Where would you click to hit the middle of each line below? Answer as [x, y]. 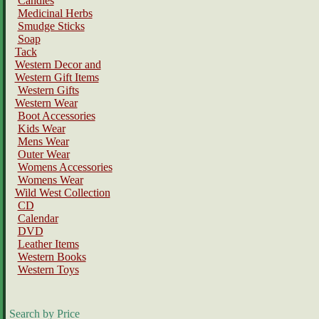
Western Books [52, 257]
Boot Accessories [56, 116]
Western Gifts [48, 90]
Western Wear [46, 103]
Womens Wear [50, 180]
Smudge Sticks [51, 26]
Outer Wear [43, 154]
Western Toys [48, 270]
